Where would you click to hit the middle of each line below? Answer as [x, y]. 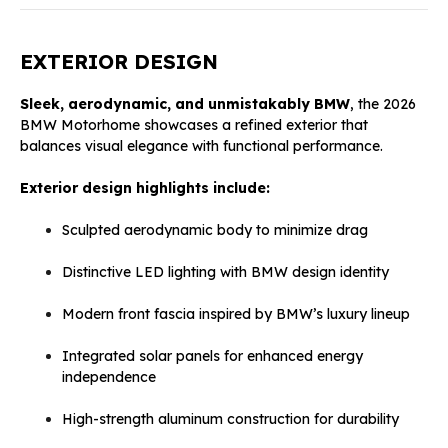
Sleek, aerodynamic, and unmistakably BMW [185, 103]
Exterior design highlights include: [145, 187]
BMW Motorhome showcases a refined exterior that [194, 124]
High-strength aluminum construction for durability [230, 418]
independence [109, 376]
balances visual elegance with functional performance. [201, 145]
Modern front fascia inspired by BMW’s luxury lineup [236, 313]
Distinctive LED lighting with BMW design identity [225, 271]
